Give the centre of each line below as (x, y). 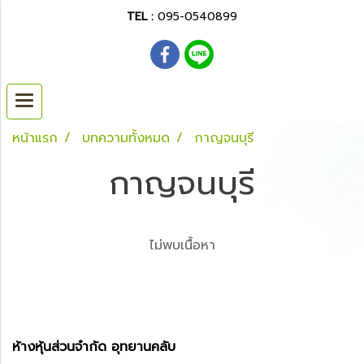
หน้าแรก (35, 138)
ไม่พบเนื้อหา (182, 245)
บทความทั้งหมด (126, 138)
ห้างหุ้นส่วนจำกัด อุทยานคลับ (94, 347)
